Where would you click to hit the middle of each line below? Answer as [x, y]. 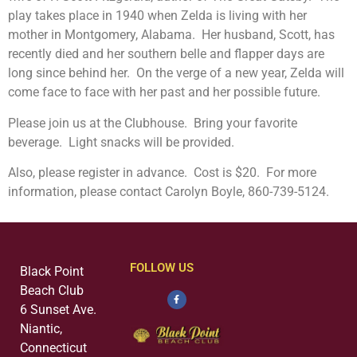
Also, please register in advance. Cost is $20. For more [162, 173]
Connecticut [53, 347]
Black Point [52, 271]
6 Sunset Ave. [58, 309]
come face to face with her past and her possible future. [164, 92]
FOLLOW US [161, 267]
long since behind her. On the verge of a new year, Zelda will [176, 73]
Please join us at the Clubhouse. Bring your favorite [153, 123]
